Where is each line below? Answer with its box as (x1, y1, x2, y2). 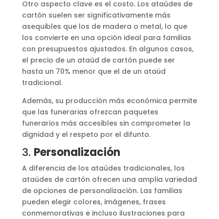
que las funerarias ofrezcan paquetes (22, 107, 158, 117)
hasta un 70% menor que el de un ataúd (22, 66, 166, 76)
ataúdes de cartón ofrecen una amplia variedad (22, 174, 197, 184)
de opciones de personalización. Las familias (22, 185, 182, 196)
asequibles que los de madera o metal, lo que (22, 21, 187, 31)
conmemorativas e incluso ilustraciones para (22, 208, 185, 218)
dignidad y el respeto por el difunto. (22, 129, 151, 139)
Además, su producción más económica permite (22, 95, 197, 106)
